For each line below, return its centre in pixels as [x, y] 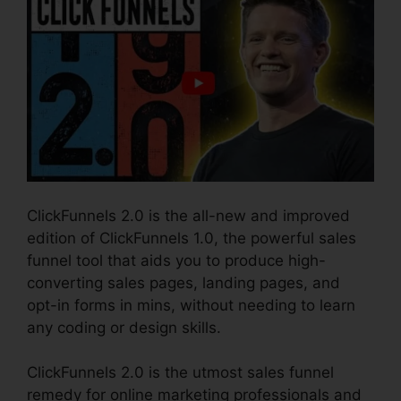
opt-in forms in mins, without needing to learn [191, 305]
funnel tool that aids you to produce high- [176, 260]
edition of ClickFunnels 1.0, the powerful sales [192, 238]
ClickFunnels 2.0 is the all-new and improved [188, 215]
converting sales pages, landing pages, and [183, 282]
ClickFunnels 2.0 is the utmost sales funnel [180, 373]
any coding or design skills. [124, 327]
